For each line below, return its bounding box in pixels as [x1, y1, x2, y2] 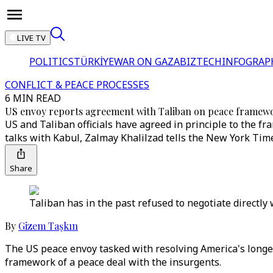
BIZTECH [180, 55, 222, 68]
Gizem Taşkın [18, 219, 78, 232]
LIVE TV [17, 32, 46, 43]
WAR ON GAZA [114, 55, 180, 68]
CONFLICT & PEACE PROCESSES [5, 78, 149, 91]
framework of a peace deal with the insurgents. [5, 255, 224, 269]
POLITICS [29, 55, 74, 68]
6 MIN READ [5, 91, 61, 105]
